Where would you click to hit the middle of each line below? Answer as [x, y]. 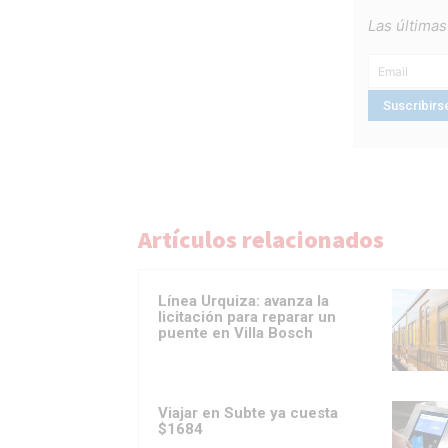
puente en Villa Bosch [235, 333]
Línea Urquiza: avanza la [243, 301]
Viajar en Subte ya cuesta [248, 413]
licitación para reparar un [247, 317]
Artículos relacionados [261, 240]
